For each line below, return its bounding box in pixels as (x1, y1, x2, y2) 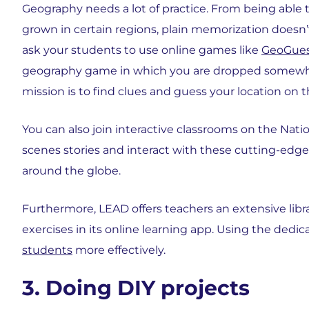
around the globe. (22, 164, 121, 177)
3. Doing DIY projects (22, 275, 250, 301)
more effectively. (72, 243, 166, 257)
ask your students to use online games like (22, 43, 261, 57)
